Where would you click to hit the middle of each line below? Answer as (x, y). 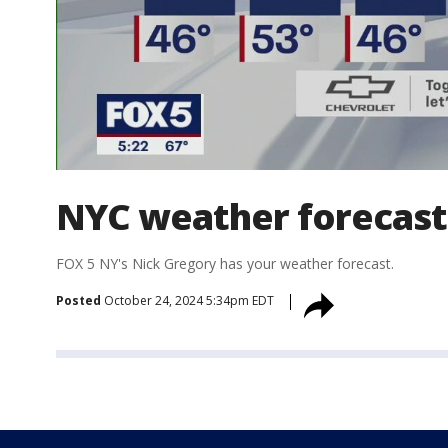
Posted (78, 301)
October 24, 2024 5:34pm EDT (189, 301)
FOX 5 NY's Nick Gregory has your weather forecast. (225, 264)
